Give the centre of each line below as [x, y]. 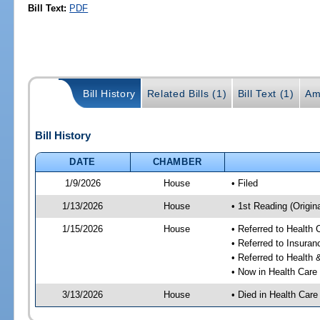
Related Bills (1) [187, 94]
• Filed [244, 183]
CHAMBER [177, 161]
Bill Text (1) [266, 94]
